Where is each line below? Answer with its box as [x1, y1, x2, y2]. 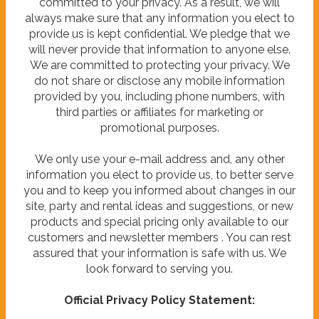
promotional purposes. [100, 120, 219, 135]
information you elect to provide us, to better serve [26, 167, 293, 182]
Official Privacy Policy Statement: [64, 293, 255, 307]
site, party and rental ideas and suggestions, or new [26, 199, 293, 213]
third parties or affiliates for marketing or [56, 105, 263, 119]
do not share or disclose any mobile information [34, 73, 285, 88]
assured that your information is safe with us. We [33, 246, 286, 260]
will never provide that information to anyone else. [28, 42, 291, 56]
